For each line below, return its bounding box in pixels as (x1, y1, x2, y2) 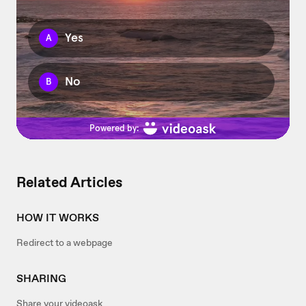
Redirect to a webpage (16, 236, 113, 249)
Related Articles (16, 173, 122, 193)
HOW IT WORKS (16, 210, 99, 225)
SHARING (16, 271, 66, 286)
